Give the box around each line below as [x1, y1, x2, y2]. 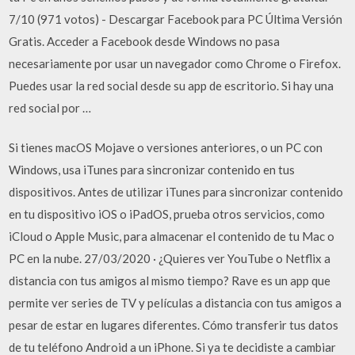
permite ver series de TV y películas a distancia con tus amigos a [9, 296, 342, 310]
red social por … [9, 100, 92, 115]
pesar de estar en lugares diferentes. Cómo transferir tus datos [9, 318, 339, 332]
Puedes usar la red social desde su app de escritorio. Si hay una [9, 78, 334, 93]
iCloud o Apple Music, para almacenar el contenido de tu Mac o [9, 229, 335, 243]
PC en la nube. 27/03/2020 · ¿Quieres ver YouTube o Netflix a [9, 251, 331, 265]
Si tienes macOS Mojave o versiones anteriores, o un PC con [9, 140, 323, 155]
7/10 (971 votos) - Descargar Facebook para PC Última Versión [9, 11, 343, 26]
